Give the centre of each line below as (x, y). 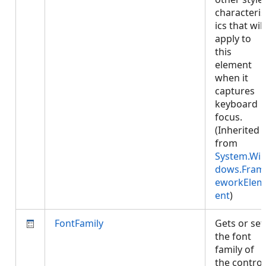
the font (233, 236)
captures (235, 91)
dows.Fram (240, 169)
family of (235, 249)
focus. (229, 117)
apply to (233, 39)
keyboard (236, 104)
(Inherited (237, 130)
